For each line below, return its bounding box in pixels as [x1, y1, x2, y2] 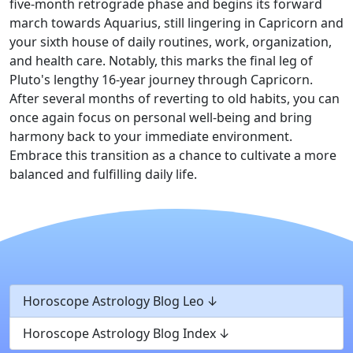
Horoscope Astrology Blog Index [23, 325, 216, 342]
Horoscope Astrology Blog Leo [23, 292, 204, 310]
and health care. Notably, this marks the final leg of [9, 52, 313, 69]
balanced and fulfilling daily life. [9, 165, 197, 183]
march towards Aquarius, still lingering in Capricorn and [9, 14, 344, 32]
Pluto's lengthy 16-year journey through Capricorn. [9, 71, 313, 88]
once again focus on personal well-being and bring [9, 109, 312, 126]
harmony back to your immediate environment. [9, 128, 292, 145]
